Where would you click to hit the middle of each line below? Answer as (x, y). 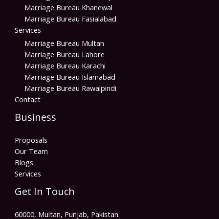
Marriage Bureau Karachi (65, 65)
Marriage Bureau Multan (64, 43)
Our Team (31, 151)
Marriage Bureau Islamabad (70, 77)
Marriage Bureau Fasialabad (70, 19)
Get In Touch (45, 191)
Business (35, 117)
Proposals (31, 140)
